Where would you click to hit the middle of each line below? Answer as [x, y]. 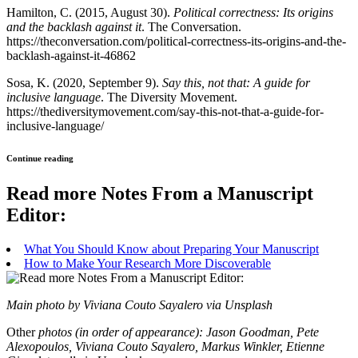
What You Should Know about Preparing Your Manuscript [171, 249]
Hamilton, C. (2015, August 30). [90, 13]
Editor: [36, 215]
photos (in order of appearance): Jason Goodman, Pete [179, 332]
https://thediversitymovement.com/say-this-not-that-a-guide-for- [165, 112]
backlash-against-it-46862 [71, 56]
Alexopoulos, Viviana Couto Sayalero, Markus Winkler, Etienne [165, 347]
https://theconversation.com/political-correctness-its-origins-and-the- [176, 42]
